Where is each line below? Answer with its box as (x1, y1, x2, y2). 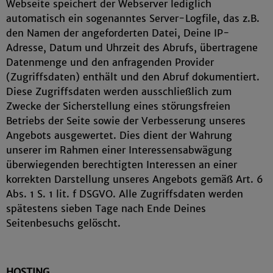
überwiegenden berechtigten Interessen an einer (6, 158, 237, 171)
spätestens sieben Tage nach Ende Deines (6, 202, 206, 214)
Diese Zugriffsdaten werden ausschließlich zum (6, 85, 232, 97)
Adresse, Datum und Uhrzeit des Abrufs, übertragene (6, 41, 258, 54)
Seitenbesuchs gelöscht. (6, 217, 121, 229)
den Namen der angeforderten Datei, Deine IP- (6, 27, 230, 39)
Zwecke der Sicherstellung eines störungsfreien (6, 100, 230, 112)
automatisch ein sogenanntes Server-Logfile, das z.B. (6, 12, 260, 24)
